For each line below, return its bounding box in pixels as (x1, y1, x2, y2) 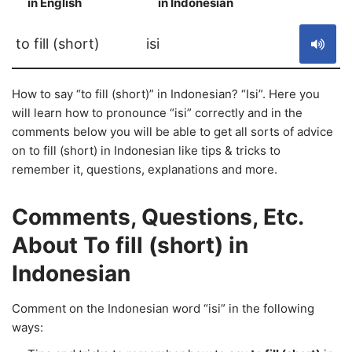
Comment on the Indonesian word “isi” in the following (12, 301, 314, 316)
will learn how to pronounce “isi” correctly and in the (12, 105, 302, 120)
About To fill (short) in (12, 232, 248, 258)
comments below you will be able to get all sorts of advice (12, 124, 333, 139)
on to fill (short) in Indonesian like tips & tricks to (12, 143, 280, 158)
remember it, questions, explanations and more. (12, 162, 277, 177)
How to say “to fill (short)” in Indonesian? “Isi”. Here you (12, 86, 320, 101)
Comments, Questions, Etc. (12, 203, 303, 230)
